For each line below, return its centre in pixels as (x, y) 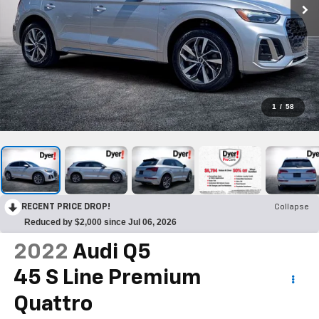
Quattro (53, 304)
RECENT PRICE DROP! (66, 207)
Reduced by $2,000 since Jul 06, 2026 (100, 222)
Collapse (292, 207)
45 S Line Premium (107, 278)
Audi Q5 (111, 252)
